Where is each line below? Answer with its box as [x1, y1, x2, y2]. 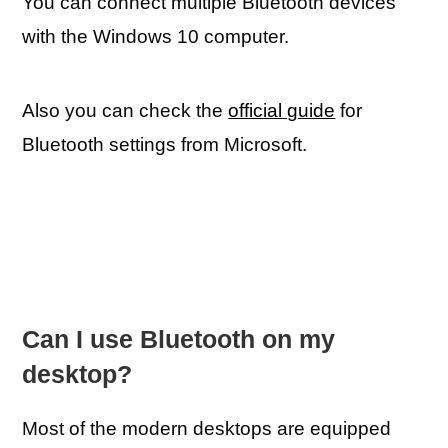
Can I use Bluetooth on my [22, 325, 336, 353]
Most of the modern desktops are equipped [22, 418, 392, 439]
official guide [228, 100, 336, 121]
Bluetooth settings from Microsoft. [22, 134, 308, 155]
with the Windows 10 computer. [22, 26, 290, 47]
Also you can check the [22, 100, 229, 121]
